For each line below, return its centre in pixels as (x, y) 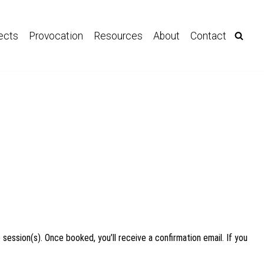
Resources (118, 36)
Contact (208, 36)
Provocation (56, 36)
